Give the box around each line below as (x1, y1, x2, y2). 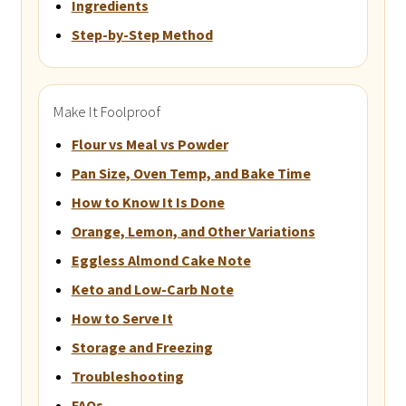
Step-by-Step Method (71, 24, 213, 43)
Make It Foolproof (53, 101, 160, 121)
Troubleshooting (71, 366, 184, 385)
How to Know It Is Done (71, 192, 225, 211)
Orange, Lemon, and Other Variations (71, 221, 315, 240)
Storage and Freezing (71, 337, 213, 356)
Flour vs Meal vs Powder (71, 134, 228, 153)
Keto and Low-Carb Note (71, 279, 234, 298)
